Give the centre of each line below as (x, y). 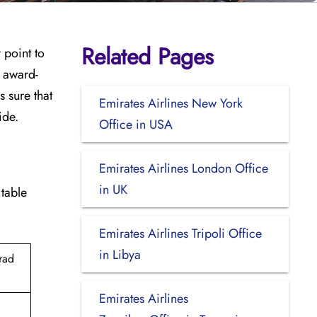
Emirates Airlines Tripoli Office (180, 233)
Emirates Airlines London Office (183, 168)
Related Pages (147, 56)
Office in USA (136, 124)
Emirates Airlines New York (171, 103)
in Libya (120, 254)
